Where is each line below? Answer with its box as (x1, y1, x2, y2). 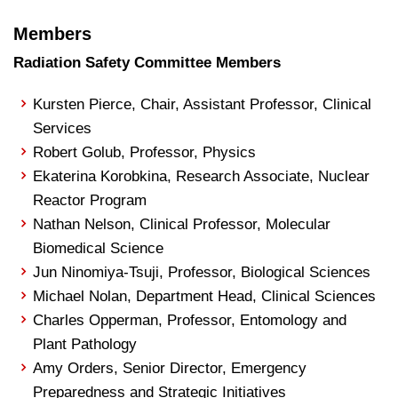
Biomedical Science (33, 240, 164, 257)
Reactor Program (33, 192, 147, 209)
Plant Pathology (33, 336, 138, 353)
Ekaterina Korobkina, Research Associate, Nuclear (33, 168, 370, 185)
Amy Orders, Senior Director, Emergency (33, 360, 307, 377)
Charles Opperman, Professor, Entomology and (33, 312, 347, 329)
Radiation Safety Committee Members (13, 54, 281, 71)
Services (33, 120, 92, 137)
